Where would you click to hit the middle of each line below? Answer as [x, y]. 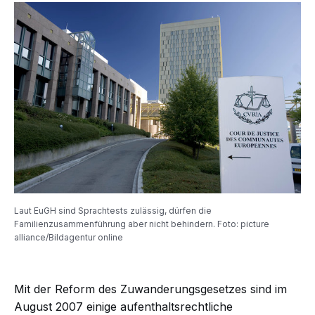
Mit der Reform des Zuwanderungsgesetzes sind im [150, 289]
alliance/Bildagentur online [69, 237]
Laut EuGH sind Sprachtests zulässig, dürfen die [113, 211]
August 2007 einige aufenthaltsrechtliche [123, 307]
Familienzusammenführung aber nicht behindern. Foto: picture [142, 224]
